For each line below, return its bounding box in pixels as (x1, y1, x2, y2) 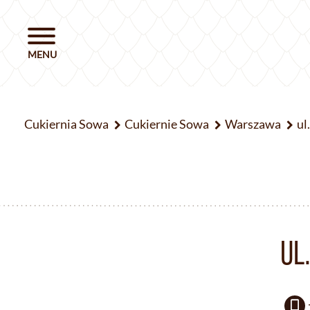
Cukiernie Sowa (125, 116, 209, 131)
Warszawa (225, 116, 281, 131)
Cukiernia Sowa (24, 116, 109, 131)
